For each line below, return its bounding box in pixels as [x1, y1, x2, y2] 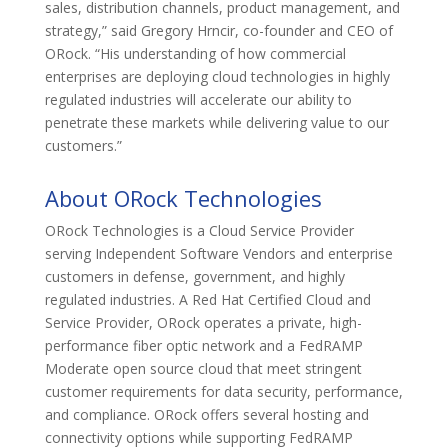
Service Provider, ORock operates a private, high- [44, 312, 362, 332]
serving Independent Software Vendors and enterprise [44, 243, 393, 263]
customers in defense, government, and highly [44, 266, 345, 286]
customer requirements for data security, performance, [44, 381, 403, 401]
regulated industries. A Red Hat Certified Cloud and [44, 289, 371, 309]
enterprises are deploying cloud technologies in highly [44, 66, 390, 86]
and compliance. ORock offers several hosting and [44, 404, 369, 424]
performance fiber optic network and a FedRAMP [44, 335, 363, 355]
